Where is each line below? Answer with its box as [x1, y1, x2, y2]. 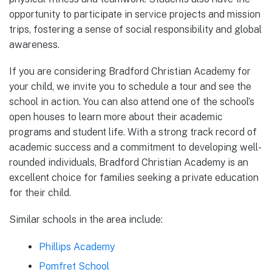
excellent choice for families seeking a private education [9, 172, 259, 184]
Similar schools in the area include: [9, 214, 163, 226]
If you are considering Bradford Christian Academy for [9, 66, 251, 78]
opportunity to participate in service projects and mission [9, 8, 260, 21]
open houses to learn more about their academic [9, 111, 223, 123]
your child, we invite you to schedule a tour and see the [9, 81, 251, 93]
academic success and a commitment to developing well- [9, 141, 262, 154]
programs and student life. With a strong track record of [9, 126, 257, 138]
